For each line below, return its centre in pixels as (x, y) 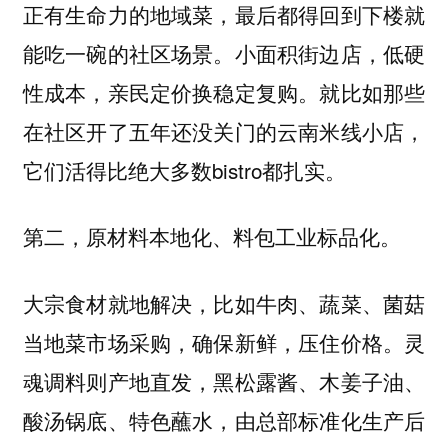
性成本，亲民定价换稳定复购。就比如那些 (224, 91)
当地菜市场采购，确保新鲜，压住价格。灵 (224, 341)
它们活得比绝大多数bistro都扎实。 (184, 169)
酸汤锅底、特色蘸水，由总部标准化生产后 (224, 419)
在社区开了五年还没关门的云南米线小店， (224, 130)
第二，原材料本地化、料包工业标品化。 (211, 237)
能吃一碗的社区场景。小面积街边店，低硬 (224, 52)
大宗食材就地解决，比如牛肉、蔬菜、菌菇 (224, 302)
